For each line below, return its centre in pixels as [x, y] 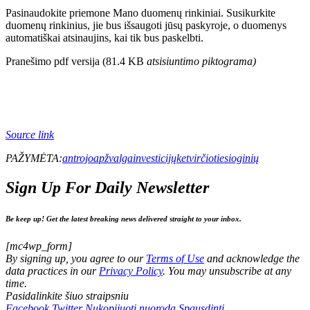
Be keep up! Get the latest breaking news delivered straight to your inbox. [124, 218]
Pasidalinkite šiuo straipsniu [67, 295]
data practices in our [52, 271]
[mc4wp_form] [39, 246]
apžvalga [113, 158]
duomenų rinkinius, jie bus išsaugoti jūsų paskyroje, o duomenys [146, 25]
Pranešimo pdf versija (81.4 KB [76, 61]
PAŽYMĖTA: [34, 158]
